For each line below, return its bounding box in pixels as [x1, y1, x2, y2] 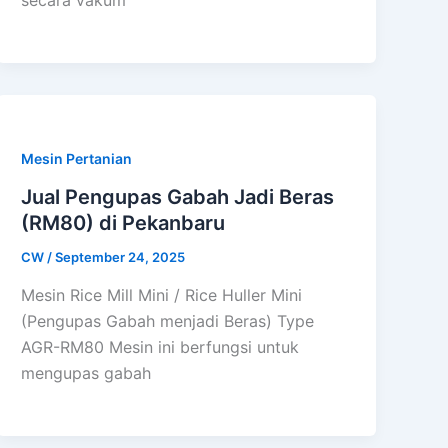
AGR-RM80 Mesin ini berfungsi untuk [21, 336, 300, 357]
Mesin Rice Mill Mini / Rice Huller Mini [21, 284, 303, 305]
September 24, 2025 [55, 249, 186, 266]
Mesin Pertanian [21, 150, 133, 168]
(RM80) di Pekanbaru [21, 211, 226, 236]
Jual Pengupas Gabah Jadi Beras [21, 185, 335, 210]
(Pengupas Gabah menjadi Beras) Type [21, 310, 315, 331]
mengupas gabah [21, 362, 152, 383]
